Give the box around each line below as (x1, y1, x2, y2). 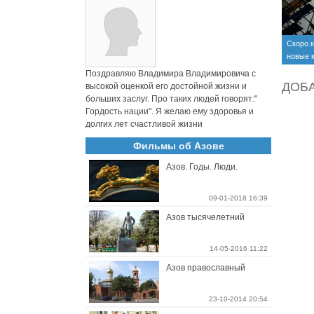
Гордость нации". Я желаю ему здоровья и (86, 107, 254, 116)
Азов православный (166, 263, 245, 273)
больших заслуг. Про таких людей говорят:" (86, 94, 257, 104)
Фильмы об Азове (132, 140, 224, 151)
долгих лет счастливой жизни (86, 119, 203, 129)
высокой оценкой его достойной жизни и (86, 81, 247, 91)
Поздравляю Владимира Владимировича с (86, 69, 256, 78)
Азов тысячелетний (166, 212, 245, 222)
